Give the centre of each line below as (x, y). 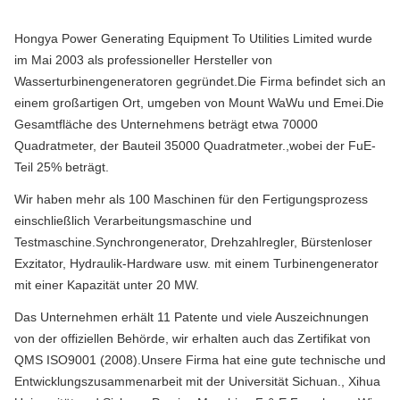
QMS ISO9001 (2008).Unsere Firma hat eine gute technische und (200, 360)
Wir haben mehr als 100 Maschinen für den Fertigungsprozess (191, 200)
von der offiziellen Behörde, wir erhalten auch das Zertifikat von (192, 339)
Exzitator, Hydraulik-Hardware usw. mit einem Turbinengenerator (196, 264)
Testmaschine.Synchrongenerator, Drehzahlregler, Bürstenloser (193, 242)
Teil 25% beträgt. (62, 167)
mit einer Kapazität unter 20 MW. (107, 285)
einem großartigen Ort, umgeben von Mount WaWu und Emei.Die (199, 103)
